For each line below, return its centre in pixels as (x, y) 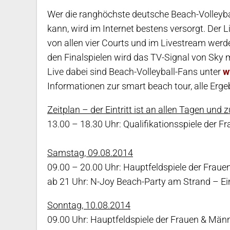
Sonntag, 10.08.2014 (89, 205)
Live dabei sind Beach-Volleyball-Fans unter (135, 72)
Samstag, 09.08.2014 (90, 153)
